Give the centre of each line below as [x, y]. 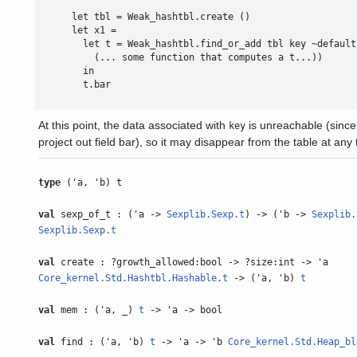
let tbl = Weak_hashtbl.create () [144, 17]
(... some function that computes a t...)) [180, 57]
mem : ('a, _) [97, 310]
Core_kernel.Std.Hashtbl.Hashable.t [133, 278]
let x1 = [77, 30]
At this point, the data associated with [133, 125]
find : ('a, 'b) [102, 342]
